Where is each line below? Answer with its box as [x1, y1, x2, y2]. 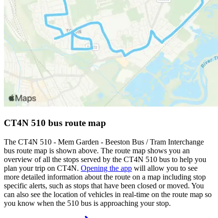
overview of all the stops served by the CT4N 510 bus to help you [4, 155, 206, 163]
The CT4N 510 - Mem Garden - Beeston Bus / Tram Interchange [4, 137, 204, 146]
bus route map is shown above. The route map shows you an [4, 146, 190, 155]
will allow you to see [132, 163, 198, 172]
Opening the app [81, 163, 132, 172]
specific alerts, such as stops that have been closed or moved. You [4, 181, 204, 190]
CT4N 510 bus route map [4, 117, 106, 128]
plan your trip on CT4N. [4, 163, 81, 172]
